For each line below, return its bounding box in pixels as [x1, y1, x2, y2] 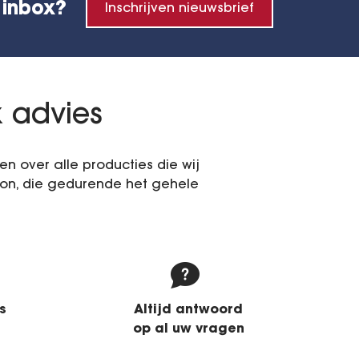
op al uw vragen [132, 323, 244, 337]
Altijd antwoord [134, 304, 243, 317]
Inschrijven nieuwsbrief [105, 2, 254, 16]
